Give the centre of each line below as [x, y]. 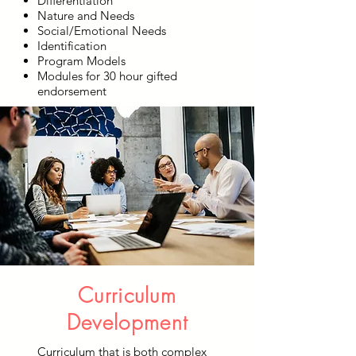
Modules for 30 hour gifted [107, 76]
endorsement [72, 91]
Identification [72, 46]
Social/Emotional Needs [102, 31]
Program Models [81, 61]
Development [127, 323]
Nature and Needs [86, 15]
